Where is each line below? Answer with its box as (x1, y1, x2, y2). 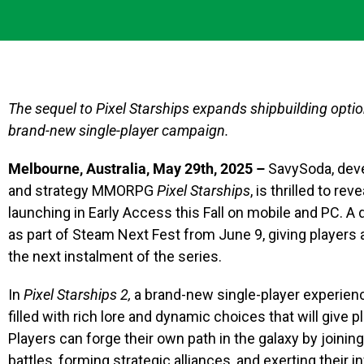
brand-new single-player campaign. (8, 122, 229, 139)
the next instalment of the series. (8, 248, 225, 265)
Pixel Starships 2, (24, 286, 131, 303)
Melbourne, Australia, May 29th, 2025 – (8, 160, 265, 177)
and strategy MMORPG (8, 182, 157, 199)
